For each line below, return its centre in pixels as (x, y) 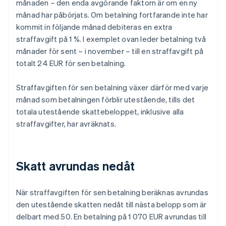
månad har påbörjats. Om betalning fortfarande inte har (112, 15)
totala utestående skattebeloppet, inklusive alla (100, 112)
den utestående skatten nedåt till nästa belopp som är (111, 205)
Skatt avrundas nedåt (75, 166)
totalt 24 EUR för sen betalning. (71, 63)
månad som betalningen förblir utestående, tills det (106, 100)
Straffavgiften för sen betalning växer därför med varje (112, 88)
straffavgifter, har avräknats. (66, 124)
